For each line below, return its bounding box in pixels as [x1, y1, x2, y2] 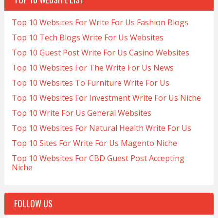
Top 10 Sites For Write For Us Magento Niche [11, 138, 177, 149]
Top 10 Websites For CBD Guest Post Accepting [11, 153, 184, 164]
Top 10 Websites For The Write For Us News [11, 62, 174, 73]
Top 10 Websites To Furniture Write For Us [11, 77, 169, 89]
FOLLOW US [14, 197, 53, 210]
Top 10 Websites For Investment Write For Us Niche [11, 92, 201, 104]
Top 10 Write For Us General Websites [11, 108, 151, 119]
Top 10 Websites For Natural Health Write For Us [11, 123, 191, 134]
